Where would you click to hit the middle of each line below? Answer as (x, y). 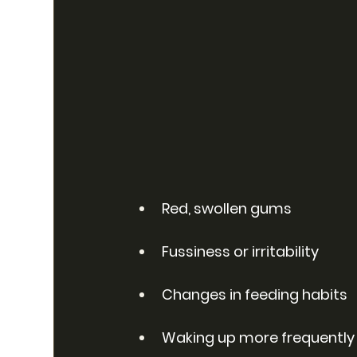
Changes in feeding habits (255, 294)
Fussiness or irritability (241, 251)
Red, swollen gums (227, 208)
